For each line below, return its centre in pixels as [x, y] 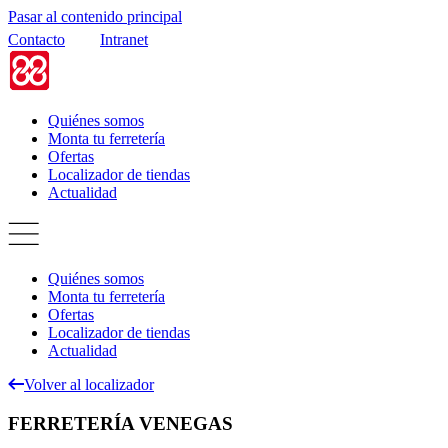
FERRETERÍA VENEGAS [120, 423]
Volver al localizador [89, 384]
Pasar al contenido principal [95, 16]
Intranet [124, 39]
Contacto [36, 39]
